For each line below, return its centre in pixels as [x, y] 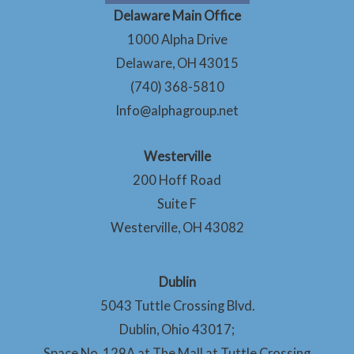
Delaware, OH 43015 [177, 62]
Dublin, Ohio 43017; [177, 330]
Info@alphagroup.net [177, 110]
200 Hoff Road [177, 180]
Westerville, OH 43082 [177, 228]
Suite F [177, 204]
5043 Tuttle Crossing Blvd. [177, 306]
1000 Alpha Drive [177, 39]
